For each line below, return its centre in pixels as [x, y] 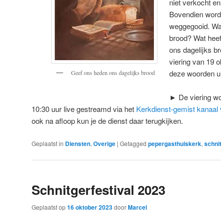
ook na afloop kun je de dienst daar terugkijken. [107, 121]
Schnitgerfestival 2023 [98, 189]
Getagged [133, 143]
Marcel [137, 207]
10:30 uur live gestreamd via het [84, 109]
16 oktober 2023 [90, 207]
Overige [104, 143]
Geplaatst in [48, 143]
